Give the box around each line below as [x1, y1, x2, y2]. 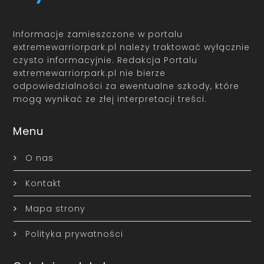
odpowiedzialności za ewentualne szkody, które [13, 80, 240, 92]
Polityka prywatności [25, 227, 123, 240]
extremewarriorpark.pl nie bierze [13, 67, 166, 79]
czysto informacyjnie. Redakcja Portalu [13, 54, 198, 66]
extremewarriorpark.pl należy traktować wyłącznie [13, 41, 250, 53]
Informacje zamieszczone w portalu [13, 28, 183, 40]
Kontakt [25, 177, 61, 189]
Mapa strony [25, 202, 85, 214]
